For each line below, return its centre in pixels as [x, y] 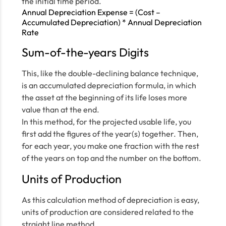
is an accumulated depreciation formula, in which [109, 85]
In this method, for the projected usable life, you [106, 122]
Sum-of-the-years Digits [85, 52]
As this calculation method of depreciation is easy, [110, 200]
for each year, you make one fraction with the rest [110, 146]
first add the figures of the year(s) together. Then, [110, 134]
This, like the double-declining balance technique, [110, 73]
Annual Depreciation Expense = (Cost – [91, 12]
